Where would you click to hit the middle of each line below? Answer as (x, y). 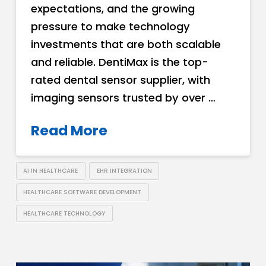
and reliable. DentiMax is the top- (119, 62)
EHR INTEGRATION (124, 171)
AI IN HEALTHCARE (51, 171)
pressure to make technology (110, 26)
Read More (69, 130)
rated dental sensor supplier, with (120, 80)
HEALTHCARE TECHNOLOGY (64, 213)
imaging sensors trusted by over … (123, 97)
